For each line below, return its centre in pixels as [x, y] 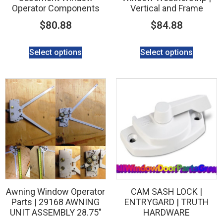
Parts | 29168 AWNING [55, 202]
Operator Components [55, 8]
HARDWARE [166, 212]
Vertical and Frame [166, 8]
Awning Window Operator [55, 191]
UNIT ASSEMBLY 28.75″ [55, 212]
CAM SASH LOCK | [166, 191]
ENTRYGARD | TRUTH [166, 202]
